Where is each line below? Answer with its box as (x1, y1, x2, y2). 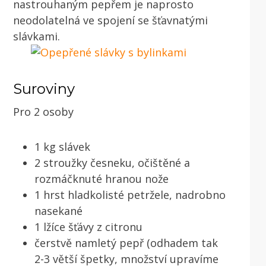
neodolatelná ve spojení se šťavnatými (13, 12, 208, 27)
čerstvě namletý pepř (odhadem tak (34, 235, 218, 250)
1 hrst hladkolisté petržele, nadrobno (34, 187, 226, 202)
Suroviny (13, 80, 75, 97)
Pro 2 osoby (13, 104, 74, 119)
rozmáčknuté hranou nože (34, 171, 169, 186)
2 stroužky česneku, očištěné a (34, 155, 190, 170)
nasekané (34, 203, 83, 218)
